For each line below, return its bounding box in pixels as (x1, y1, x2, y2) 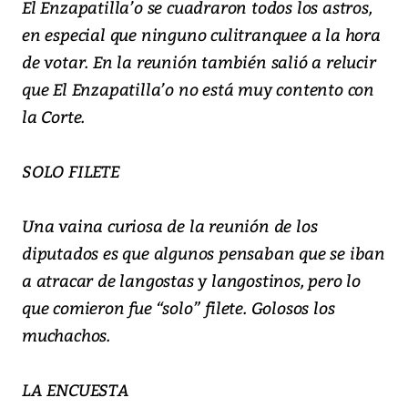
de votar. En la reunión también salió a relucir (22, 50, 376, 74)
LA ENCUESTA (22, 378, 129, 402)
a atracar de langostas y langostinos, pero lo (22, 269, 361, 292)
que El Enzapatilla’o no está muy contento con (22, 77, 374, 101)
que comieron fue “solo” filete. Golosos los (22, 296, 335, 320)
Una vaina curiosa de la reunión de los (22, 214, 318, 238)
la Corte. (22, 105, 86, 128)
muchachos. (22, 323, 111, 347)
